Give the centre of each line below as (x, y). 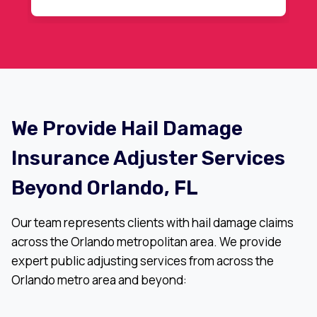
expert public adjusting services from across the (143, 261)
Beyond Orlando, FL (105, 188)
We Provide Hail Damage (127, 128)
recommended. (171, 15)
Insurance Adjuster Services (148, 158)
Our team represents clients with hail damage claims (152, 223)
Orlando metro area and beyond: (99, 280)
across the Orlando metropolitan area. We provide (146, 242)
